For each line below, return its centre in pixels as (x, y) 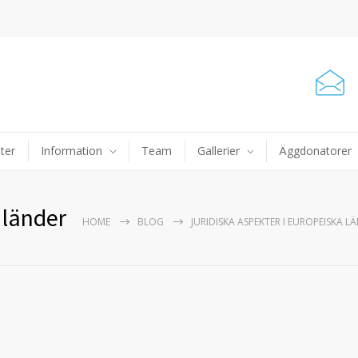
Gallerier (219, 151)
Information (72, 151)
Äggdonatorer (315, 151)
